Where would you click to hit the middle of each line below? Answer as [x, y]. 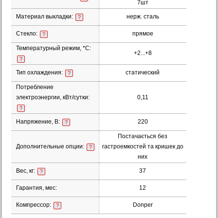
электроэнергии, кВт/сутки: [53, 97]
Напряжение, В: [38, 122]
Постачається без [143, 136]
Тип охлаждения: [40, 73]
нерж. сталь [143, 17]
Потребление [35, 87]
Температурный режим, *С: [54, 48]
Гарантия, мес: [36, 188]
